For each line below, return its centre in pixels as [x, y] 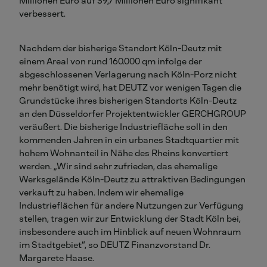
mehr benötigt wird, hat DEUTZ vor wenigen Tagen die [130, 88]
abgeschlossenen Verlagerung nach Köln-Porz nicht [128, 75]
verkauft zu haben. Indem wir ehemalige [101, 193]
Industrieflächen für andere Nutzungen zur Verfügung [131, 206]
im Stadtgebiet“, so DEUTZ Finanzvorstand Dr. [115, 245]
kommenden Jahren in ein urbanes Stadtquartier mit [129, 140]
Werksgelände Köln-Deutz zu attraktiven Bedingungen [132, 180]
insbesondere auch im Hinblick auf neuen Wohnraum [130, 232]
